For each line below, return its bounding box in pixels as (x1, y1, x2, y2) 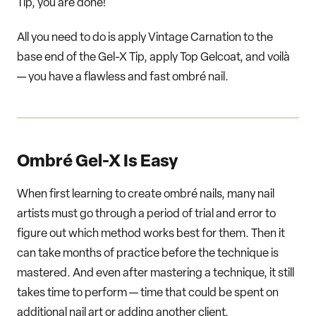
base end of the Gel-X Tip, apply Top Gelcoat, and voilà (17, 51, 290, 64)
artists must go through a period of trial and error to (17, 208, 276, 221)
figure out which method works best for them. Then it (17, 228, 285, 241)
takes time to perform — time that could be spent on (17, 287, 279, 300)
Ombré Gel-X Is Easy (17, 154, 178, 171)
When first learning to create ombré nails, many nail (17, 188, 274, 201)
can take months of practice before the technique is (17, 248, 279, 260)
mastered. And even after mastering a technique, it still (17, 267, 294, 280)
